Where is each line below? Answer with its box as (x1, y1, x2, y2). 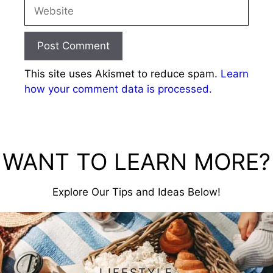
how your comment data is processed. (24, 82, 212, 95)
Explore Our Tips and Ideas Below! (52, 185, 221, 198)
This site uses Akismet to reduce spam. (24, 67, 221, 80)
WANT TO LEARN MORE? (2, 148, 271, 175)
